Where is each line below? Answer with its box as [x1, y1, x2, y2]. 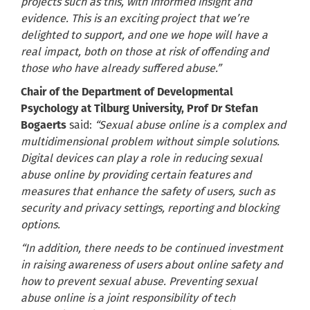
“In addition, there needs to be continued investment [21, 241, 283, 255]
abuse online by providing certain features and [21, 168, 251, 182]
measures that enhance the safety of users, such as [21, 185, 275, 199]
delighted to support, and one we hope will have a [21, 28, 268, 42]
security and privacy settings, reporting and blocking [21, 201, 279, 215]
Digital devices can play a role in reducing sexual [21, 152, 262, 165]
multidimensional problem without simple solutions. [21, 135, 280, 149]
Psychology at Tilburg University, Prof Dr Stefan [21, 102, 258, 116]
